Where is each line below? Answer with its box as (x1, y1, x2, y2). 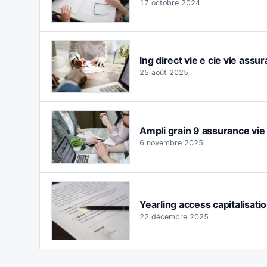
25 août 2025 (139, 68, 188, 77)
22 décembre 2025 (139, 212, 209, 221)
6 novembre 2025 (139, 138, 203, 148)
